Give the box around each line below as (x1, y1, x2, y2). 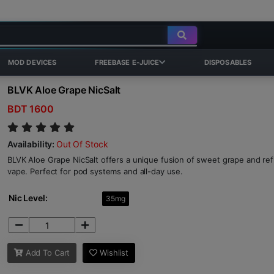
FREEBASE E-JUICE (94, 58, 160, 67)
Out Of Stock (56, 139, 108, 149)
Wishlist (97, 248, 129, 257)
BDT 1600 (7, 103, 54, 115)
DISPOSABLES (204, 58, 252, 67)
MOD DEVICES (7, 58, 57, 67)
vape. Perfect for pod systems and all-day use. (7, 166, 183, 176)
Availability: (7, 139, 57, 149)
